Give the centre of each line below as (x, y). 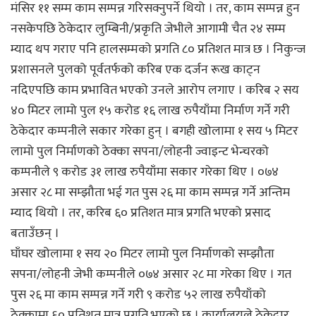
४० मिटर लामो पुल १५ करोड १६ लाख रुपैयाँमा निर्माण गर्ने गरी (150, 110)
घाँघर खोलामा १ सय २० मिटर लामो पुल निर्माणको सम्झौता (142, 254)
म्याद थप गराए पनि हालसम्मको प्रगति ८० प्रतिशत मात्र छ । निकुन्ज (158, 49)
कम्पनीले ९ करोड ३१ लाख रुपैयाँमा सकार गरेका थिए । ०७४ (145, 172)
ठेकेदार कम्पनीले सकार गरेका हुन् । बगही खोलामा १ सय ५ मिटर (154, 131)
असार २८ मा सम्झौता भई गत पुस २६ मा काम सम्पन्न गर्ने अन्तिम (150, 192)
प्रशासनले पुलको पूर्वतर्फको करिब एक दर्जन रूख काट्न (135, 69)
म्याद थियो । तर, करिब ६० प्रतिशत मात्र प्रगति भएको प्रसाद (141, 213)
